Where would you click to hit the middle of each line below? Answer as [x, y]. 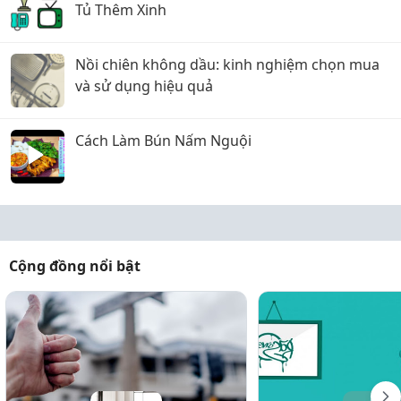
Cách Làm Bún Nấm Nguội [163, 141]
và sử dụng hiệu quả [144, 86]
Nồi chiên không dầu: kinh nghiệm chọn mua [227, 64]
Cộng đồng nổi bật [75, 266]
